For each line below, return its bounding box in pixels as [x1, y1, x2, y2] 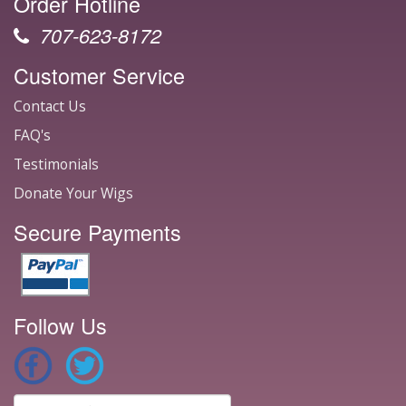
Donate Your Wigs [14, 183, 133, 204]
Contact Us [14, 96, 86, 117]
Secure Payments [14, 217, 181, 248]
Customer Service [14, 60, 185, 92]
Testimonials [14, 154, 99, 175]
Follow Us [14, 310, 107, 342]
